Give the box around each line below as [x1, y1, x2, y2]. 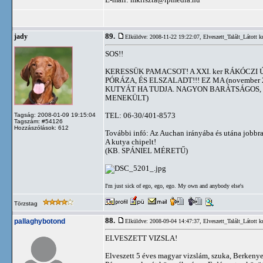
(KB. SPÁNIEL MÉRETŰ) [105, 146, 188, 155]
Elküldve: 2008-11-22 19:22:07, [125, 33, 203, 40]
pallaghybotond [14, 217, 65, 225]
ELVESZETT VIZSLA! [105, 234, 177, 242]
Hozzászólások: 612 [14, 124, 69, 131]
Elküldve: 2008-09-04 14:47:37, [125, 218, 203, 224]
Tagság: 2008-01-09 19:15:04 [14, 112, 96, 118]
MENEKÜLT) [105, 93, 149, 102]
